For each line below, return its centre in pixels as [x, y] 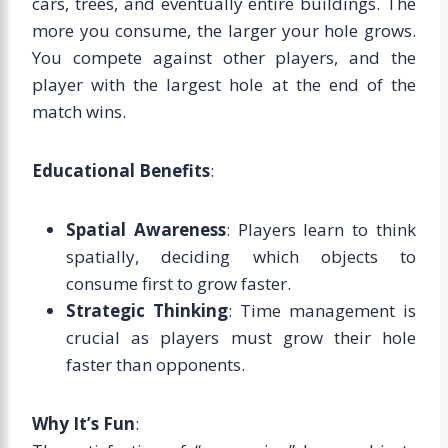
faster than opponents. [155, 364]
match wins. [79, 111]
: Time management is [322, 310]
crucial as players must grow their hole [241, 337]
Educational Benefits [121, 170]
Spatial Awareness [146, 229]
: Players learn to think [321, 229]
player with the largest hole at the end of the [224, 84]
